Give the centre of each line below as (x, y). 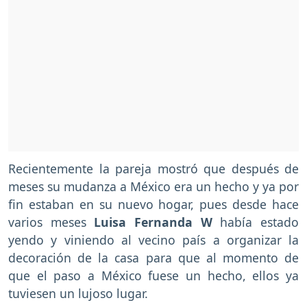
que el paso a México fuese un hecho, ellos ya (153, 276)
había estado (260, 222)
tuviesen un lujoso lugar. (78, 294)
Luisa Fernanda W (157, 222)
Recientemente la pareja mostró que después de (153, 169)
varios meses (51, 222)
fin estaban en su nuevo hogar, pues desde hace (153, 205)
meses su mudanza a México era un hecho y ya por (153, 187)
